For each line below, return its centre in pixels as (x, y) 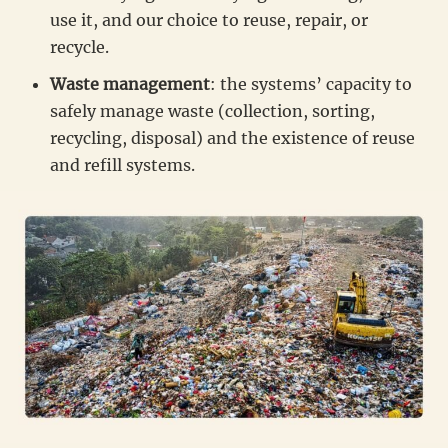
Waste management (130, 83)
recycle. (79, 46)
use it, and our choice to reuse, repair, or (209, 19)
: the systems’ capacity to (311, 83)
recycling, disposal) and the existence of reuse (232, 137)
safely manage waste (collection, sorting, (212, 110)
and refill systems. (122, 164)
